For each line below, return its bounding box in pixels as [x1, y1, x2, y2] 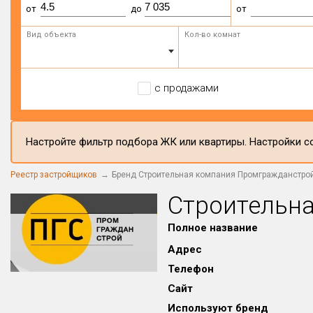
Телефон [168, 263, 214, 275]
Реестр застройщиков [10, 170, 97, 180]
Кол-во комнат [184, 30, 240, 39]
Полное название [168, 221, 259, 234]
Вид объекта [27, 30, 76, 39]
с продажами [154, 82, 219, 94]
